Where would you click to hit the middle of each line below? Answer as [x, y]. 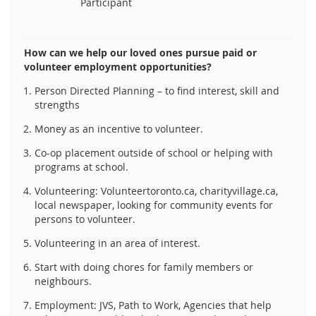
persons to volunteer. [85, 219]
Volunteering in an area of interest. [117, 243]
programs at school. [81, 167]
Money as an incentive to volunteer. [119, 129]
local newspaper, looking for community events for [154, 205]
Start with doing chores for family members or [144, 267]
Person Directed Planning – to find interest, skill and [157, 91]
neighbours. [63, 281]
